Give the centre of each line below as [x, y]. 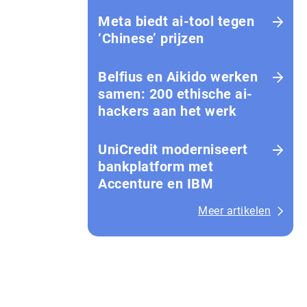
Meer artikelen [234, 211]
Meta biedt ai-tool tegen [176, 21]
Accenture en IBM [156, 184]
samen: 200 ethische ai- [175, 94]
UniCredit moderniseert [173, 149]
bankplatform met [156, 167]
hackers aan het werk [167, 111]
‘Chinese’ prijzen [151, 38]
